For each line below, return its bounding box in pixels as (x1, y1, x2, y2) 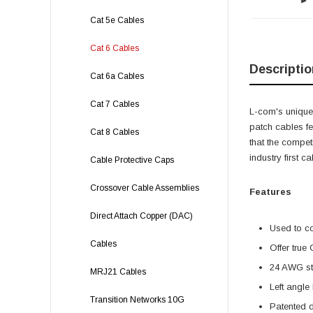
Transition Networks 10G (90, 295, 184, 305)
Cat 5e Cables (90, 15, 144, 25)
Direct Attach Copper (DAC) (90, 211, 193, 221)
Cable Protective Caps (90, 155, 174, 165)
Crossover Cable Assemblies (90, 183, 199, 193)
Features (249, 187, 291, 197)
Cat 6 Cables (90, 43, 139, 53)
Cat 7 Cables (90, 99, 139, 109)
